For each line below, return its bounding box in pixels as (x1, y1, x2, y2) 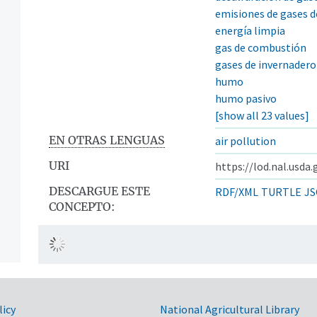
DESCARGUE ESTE (49, 183, 150, 198)
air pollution (215, 133, 276, 148)
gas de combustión (215, 40, 306, 54)
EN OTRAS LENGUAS (49, 132, 165, 147)
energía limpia (215, 23, 285, 38)
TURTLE (261, 184, 301, 199)
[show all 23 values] (215, 108, 309, 122)
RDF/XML (215, 184, 258, 199)
